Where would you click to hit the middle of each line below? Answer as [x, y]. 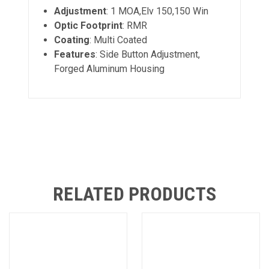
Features [75, 54]
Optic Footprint [89, 26]
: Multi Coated [119, 40]
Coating [72, 40]
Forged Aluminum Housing [110, 69]
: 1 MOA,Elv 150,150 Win [158, 11]
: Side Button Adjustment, [148, 54]
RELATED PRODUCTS [134, 194]
